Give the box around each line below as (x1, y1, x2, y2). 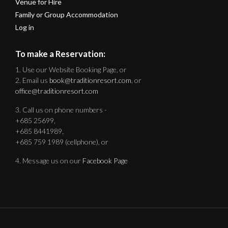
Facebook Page (82, 156, 128, 165)
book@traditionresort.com (49, 76, 131, 85)
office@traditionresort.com (15, 87, 98, 96)
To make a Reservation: (15, 48, 105, 60)
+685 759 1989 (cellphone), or (15, 137, 108, 147)
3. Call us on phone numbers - (15, 105, 107, 115)
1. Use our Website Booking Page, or (15, 65, 127, 74)
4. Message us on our (15, 156, 82, 165)
